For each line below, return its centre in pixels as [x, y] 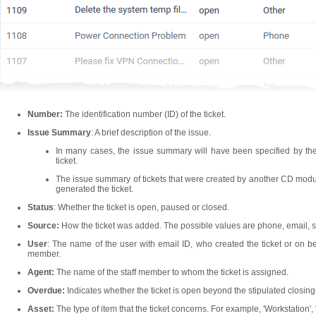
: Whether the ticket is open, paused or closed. [141, 207]
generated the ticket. [95, 189]
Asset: [41, 309]
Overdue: [46, 291]
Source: [44, 226]
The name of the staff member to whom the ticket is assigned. [171, 272]
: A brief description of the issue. [151, 133]
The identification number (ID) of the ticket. [145, 114]
